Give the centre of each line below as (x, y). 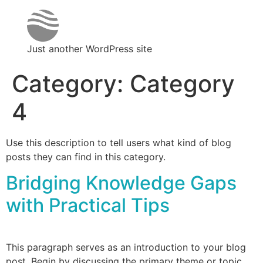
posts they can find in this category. (86, 156)
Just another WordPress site (89, 48)
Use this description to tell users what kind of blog (119, 142)
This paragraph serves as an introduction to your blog (126, 247)
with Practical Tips (88, 205)
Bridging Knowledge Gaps (121, 183)
